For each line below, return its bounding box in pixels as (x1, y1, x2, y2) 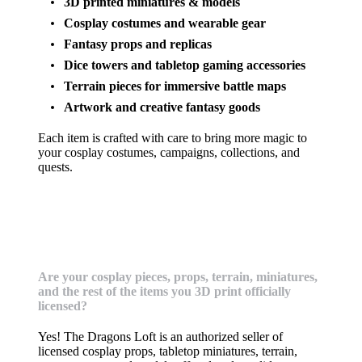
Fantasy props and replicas (64, 37, 212, 51)
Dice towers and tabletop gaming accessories (64, 58, 305, 72)
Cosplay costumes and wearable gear (64, 16, 266, 30)
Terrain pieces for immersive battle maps (64, 79, 286, 93)
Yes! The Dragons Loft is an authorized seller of (38, 330, 283, 343)
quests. (38, 160, 73, 174)
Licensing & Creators (122, 239, 240, 253)
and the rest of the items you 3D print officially (38, 284, 291, 298)
